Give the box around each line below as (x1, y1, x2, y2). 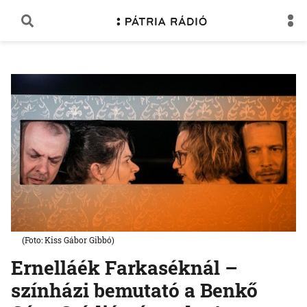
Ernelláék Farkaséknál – (11, 254, 238, 280)
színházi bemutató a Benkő (11, 277, 258, 303)
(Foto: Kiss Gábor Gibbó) (22, 234, 114, 245)
